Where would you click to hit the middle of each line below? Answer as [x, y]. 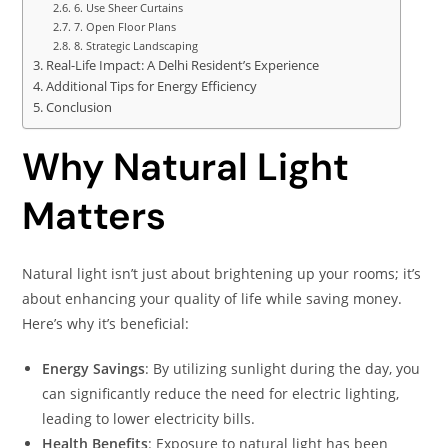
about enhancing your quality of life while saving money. [212, 298]
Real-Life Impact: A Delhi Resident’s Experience [182, 65]
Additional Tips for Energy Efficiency [151, 86]
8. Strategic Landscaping [135, 45]
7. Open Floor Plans [124, 26]
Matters [94, 216]
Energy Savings [94, 368]
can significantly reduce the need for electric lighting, [221, 393]
